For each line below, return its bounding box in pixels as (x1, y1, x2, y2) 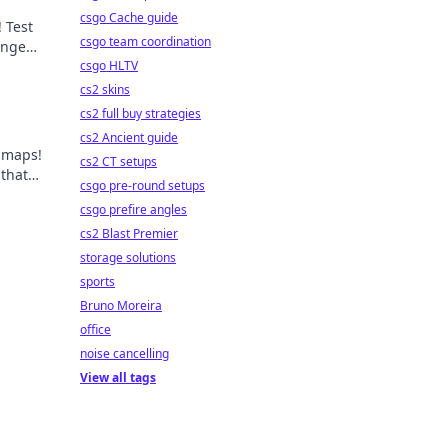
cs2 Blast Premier (80, 225, 178, 242)
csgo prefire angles (80, 201, 187, 218)
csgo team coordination (80, 33, 211, 50)
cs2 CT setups (80, 153, 157, 170)
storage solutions (80, 249, 176, 266)
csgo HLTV (80, 57, 138, 74)
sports (80, 273, 115, 290)
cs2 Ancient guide (80, 129, 178, 146)
